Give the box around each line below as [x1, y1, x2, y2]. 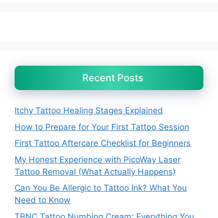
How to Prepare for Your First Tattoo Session [15, 122, 189, 132]
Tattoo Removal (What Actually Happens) [15, 166, 176, 177]
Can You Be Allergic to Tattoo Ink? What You [15, 183, 187, 193]
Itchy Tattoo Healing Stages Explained [15, 106, 163, 116]
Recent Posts [82, 72, 144, 84]
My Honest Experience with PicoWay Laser [15, 154, 181, 164]
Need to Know [15, 195, 71, 205]
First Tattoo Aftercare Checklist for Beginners [15, 138, 191, 148]
